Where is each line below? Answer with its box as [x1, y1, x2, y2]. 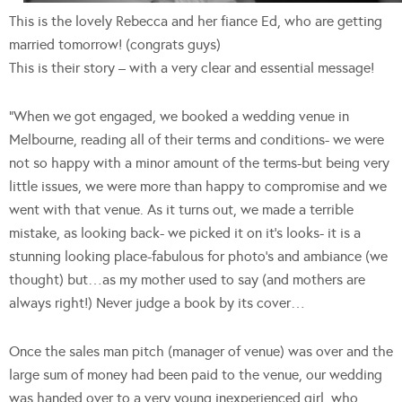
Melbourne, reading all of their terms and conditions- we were [9, 130, 384, 148]
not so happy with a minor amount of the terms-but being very [9, 153, 389, 171]
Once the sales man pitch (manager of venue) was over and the [9, 342, 393, 360]
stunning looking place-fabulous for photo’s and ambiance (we [9, 247, 388, 265]
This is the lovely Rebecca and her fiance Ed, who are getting [9, 12, 382, 30]
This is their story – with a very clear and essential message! [9, 58, 374, 76]
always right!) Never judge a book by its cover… [9, 293, 305, 311]
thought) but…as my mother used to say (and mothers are [9, 270, 365, 288]
